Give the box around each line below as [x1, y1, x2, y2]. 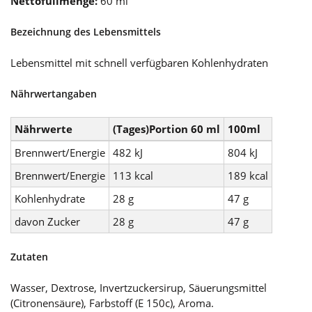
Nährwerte [15, 121, 72, 136]
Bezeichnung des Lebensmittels [10, 24, 161, 38]
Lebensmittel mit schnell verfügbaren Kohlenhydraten [10, 55, 268, 70]
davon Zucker [15, 214, 80, 228]
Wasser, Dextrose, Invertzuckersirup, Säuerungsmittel [10, 280, 267, 295]
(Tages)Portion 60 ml [113, 121, 220, 136]
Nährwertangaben [10, 86, 97, 100]
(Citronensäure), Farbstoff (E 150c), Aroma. [10, 295, 214, 310]
